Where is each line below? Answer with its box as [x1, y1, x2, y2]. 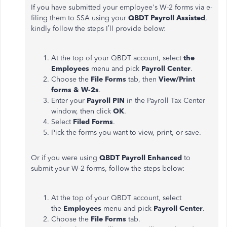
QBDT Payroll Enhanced [99, 153, 182, 162]
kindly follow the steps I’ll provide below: [31, 24, 166, 33]
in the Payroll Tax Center [125, 96, 205, 105]
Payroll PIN [87, 96, 125, 105]
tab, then [126, 74, 159, 84]
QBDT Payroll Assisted [128, 13, 205, 22]
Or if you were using [31, 153, 99, 162]
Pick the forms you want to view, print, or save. [51, 128, 201, 137]
